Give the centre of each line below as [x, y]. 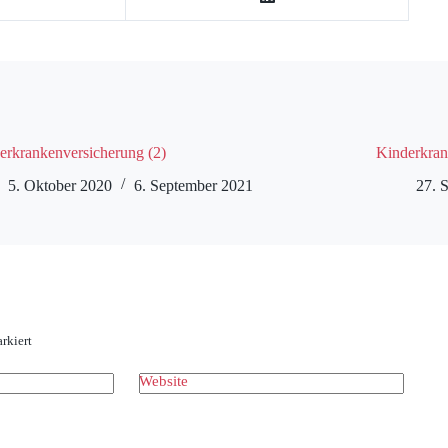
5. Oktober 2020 [59, 185]
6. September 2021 [193, 185]
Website [163, 380]
